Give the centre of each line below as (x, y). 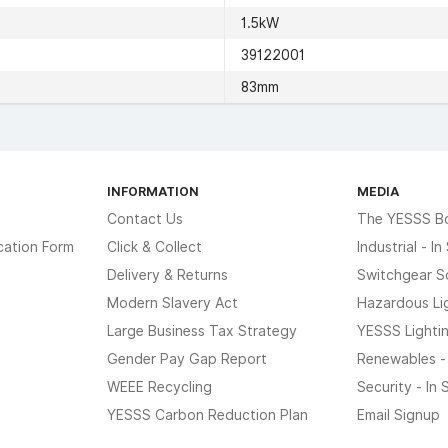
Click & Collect (155, 246)
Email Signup (398, 414)
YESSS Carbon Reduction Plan (208, 414)
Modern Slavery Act (173, 302)
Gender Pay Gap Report (187, 358)
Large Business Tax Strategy (202, 330)
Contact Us (145, 218)
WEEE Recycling (160, 386)
